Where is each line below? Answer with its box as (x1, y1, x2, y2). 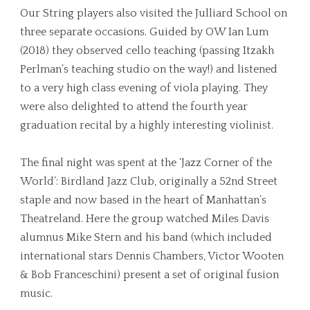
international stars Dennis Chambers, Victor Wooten (20, 249, 284, 262)
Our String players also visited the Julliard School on (20, 6, 287, 19)
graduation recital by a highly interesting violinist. (20, 118, 273, 131)
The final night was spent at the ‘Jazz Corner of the (20, 156, 272, 169)
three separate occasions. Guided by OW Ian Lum (20, 25, 268, 38)
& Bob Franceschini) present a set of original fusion (20, 268, 279, 281)
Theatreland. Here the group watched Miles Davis (20, 212, 269, 225)
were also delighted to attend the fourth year (20, 100, 248, 113)
